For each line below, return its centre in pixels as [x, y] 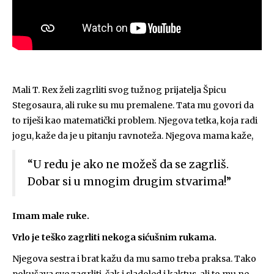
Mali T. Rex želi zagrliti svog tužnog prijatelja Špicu [119, 90]
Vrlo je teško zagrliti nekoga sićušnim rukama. [114, 237]
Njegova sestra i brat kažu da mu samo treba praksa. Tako [134, 259]
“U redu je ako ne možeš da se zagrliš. [128, 165]
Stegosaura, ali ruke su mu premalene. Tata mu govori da [133, 105]
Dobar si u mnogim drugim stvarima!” [131, 182]
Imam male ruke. [51, 216]
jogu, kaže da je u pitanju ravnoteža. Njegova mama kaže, [133, 136]
